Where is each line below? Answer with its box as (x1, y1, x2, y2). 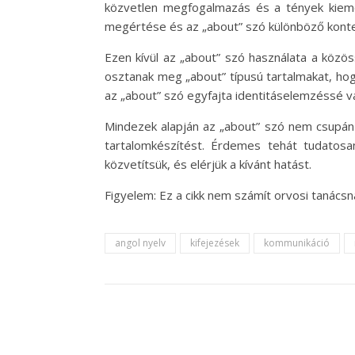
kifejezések (190, 236, 239, 250)
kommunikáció (264, 236, 330, 250)
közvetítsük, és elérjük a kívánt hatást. (105, 156, 311, 172)
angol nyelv (115, 236, 166, 250)
